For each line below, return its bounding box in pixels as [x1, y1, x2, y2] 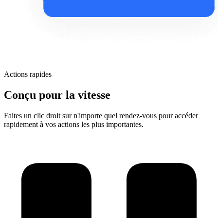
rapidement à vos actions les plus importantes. [4, 120, 144, 129]
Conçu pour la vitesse [4, 89, 110, 102]
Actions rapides [4, 70, 52, 79]
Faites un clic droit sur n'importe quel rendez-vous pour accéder [4, 111, 198, 120]
